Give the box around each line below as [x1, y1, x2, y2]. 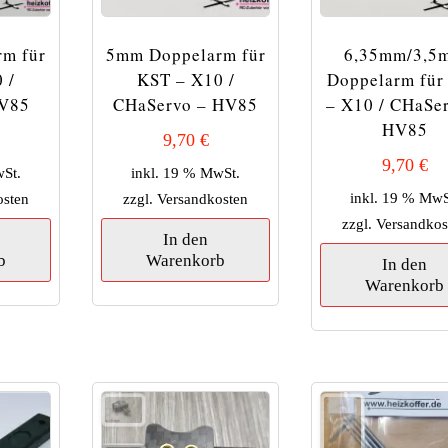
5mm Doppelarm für [105, 43, 266, 67]
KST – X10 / [136, 68, 235, 92]
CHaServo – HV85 [113, 93, 259, 117]
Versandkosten [157, 189, 249, 207]
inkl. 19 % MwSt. [131, 163, 241, 181]
